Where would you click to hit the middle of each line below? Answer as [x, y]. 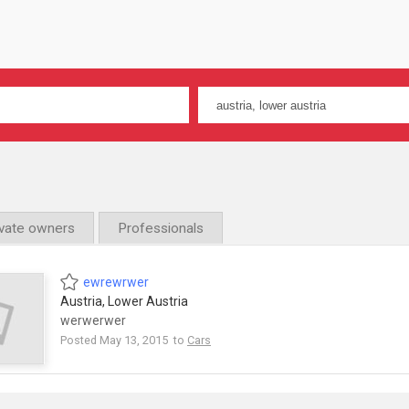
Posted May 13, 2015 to [124, 340]
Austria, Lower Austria [124, 301]
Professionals [161, 228]
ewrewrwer [116, 282]
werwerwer [93, 320]
